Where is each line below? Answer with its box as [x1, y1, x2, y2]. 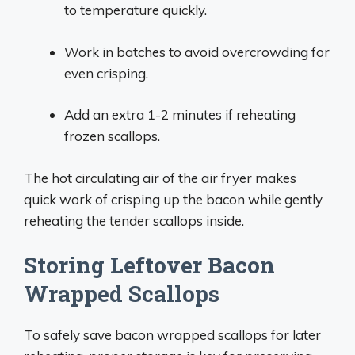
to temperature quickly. [64, 2, 207, 18]
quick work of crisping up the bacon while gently [24, 190, 323, 208]
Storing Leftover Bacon [24, 250, 275, 280]
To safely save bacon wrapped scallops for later [24, 326, 321, 343]
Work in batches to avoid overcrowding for [64, 43, 330, 60]
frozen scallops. [64, 128, 160, 144]
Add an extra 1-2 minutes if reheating [64, 106, 296, 123]
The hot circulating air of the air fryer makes [24, 169, 296, 186]
